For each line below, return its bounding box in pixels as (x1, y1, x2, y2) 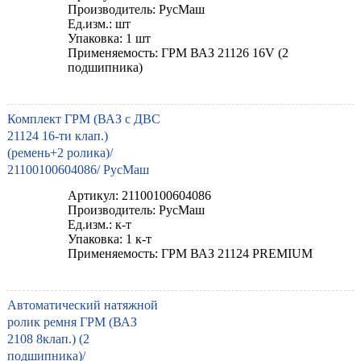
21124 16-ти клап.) (7, 128, 108, 143)
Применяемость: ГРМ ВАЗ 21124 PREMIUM (68, 246, 313, 260)
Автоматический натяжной (7, 297, 158, 312)
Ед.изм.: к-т (68, 217, 131, 231)
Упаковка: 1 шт (68, 31, 151, 45)
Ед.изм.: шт (68, 16, 131, 31)
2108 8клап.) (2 (7, 331, 89, 346)
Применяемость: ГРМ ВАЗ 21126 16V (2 (68, 45, 288, 60)
